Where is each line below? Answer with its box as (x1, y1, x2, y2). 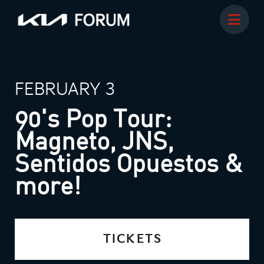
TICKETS (103, 232, 162, 246)
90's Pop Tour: (15, 109, 172, 133)
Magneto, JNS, (15, 131, 174, 156)
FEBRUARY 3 (15, 80, 115, 100)
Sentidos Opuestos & (15, 154, 243, 178)
